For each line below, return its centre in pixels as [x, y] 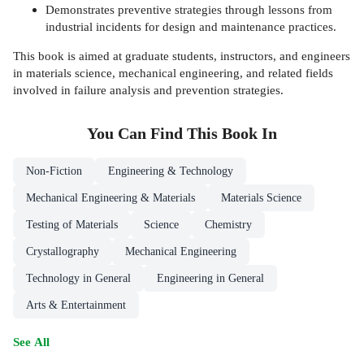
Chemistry [228, 225]
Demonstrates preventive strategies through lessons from [189, 9]
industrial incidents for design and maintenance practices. [191, 26]
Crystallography [63, 252]
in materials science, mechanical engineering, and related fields [173, 72]
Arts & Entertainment [76, 305]
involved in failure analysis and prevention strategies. [148, 89]
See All [31, 342]
